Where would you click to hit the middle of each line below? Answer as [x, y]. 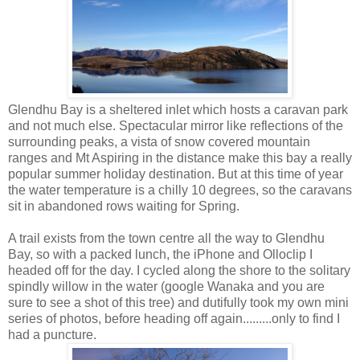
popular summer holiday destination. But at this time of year [176, 174]
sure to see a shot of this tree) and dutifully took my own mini [178, 302]
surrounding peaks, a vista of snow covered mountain [159, 141]
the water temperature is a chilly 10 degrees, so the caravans [180, 190]
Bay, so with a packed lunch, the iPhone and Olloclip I [160, 254]
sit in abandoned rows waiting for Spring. [124, 206]
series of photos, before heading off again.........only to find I [174, 318]
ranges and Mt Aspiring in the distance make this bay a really [180, 157]
